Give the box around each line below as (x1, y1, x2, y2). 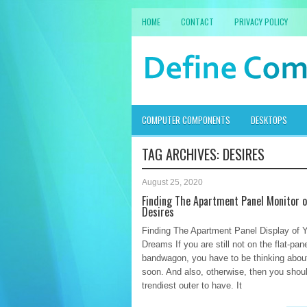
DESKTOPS (251, 113, 287, 127)
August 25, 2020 (142, 177, 203, 187)
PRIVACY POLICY (234, 16, 288, 27)
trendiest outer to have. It (142, 280, 242, 291)
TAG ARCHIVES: (142, 144, 223, 164)
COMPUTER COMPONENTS (142, 113, 230, 127)
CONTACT (181, 16, 214, 27)
